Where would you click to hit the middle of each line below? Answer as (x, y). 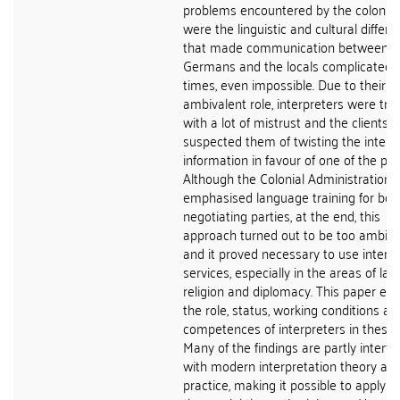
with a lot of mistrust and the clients (286, 121)
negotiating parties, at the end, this (282, 215)
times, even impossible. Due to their (284, 84)
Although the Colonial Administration (287, 178)
